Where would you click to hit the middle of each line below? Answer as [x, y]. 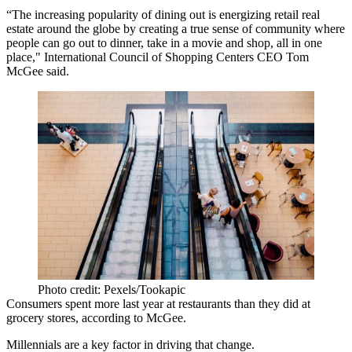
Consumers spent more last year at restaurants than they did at [158, 303]
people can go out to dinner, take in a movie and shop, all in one [164, 43]
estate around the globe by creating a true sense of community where [176, 29]
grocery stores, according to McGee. [96, 317]
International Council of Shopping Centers [149, 57]
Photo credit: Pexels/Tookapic [112, 289]
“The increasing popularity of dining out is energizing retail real [163, 15]
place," [25, 57]
